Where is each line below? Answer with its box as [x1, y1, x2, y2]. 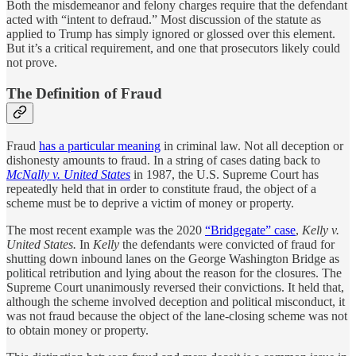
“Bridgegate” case [205, 222, 296, 237]
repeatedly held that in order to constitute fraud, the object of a [6, 181, 316, 195]
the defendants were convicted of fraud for [122, 237, 335, 251]
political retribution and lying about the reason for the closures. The [6, 265, 342, 280]
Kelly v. [302, 222, 339, 237]
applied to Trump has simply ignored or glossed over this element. [6, 27, 335, 41]
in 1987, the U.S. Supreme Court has [133, 167, 319, 181]
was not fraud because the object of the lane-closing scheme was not [6, 308, 347, 323]
